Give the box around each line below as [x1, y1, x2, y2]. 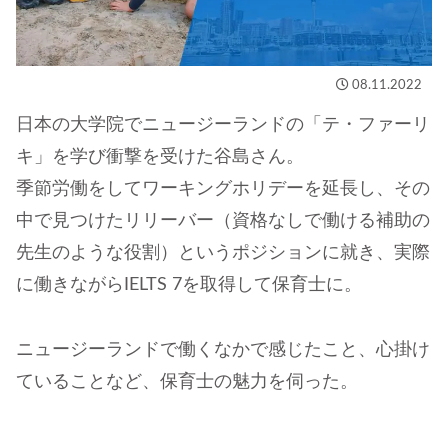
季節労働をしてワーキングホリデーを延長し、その [16, 180, 430, 199]
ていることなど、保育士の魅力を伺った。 [16, 372, 358, 391]
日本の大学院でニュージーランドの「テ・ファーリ [16, 116, 430, 135]
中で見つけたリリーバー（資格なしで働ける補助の [16, 212, 430, 231]
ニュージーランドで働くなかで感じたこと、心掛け [16, 340, 430, 359]
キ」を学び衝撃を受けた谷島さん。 [16, 148, 304, 167]
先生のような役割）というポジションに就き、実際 [16, 244, 430, 263]
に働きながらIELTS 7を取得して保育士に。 [16, 276, 362, 295]
